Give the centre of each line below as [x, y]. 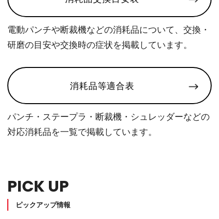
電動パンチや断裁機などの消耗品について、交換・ [109, 30]
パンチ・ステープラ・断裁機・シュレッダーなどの [109, 117]
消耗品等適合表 [102, 86]
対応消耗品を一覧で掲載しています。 [82, 132]
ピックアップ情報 [43, 205]
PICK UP [38, 186]
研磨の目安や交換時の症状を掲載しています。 [100, 45]
